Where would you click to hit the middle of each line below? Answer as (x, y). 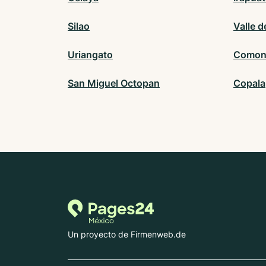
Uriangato (90, 55)
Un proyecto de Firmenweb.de (127, 235)
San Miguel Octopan (114, 83)
